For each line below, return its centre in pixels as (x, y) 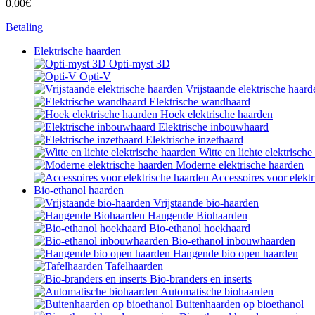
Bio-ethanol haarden (79, 190)
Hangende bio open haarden (236, 253)
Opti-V (95, 76)
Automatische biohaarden (217, 291)
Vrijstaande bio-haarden (206, 202)
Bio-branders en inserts (201, 278)
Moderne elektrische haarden (240, 165)
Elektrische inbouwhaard (213, 127)
